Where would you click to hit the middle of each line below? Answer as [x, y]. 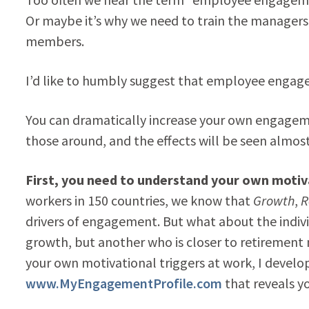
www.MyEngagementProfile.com [123, 283]
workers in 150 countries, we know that [139, 200]
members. [54, 41]
